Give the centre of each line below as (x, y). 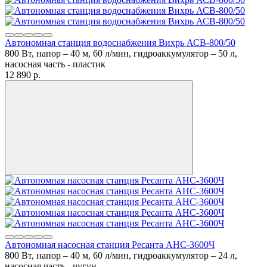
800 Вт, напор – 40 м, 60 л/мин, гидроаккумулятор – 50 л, (121, 53)
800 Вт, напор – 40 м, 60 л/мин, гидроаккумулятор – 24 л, (121, 255)
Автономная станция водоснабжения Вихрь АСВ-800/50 (120, 42)
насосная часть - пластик (55, 64)
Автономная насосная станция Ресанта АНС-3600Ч (110, 244)
